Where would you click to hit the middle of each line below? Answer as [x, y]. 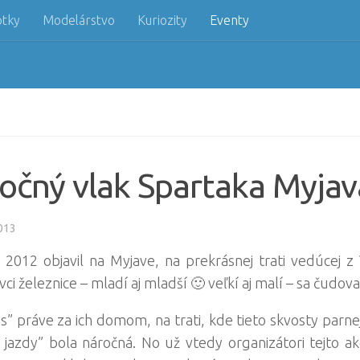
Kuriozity [162, 20]
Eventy [229, 20]
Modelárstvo [79, 20]
